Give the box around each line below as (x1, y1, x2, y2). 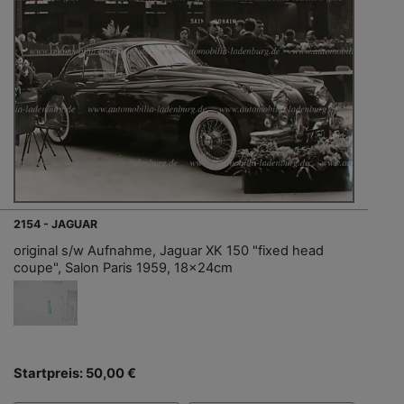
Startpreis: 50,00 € (14, 365, 136, 382)
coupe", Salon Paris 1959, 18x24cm (14, 260, 233, 277)
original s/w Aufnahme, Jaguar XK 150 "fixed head (14, 243, 324, 260)
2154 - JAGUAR (14, 217, 97, 232)
